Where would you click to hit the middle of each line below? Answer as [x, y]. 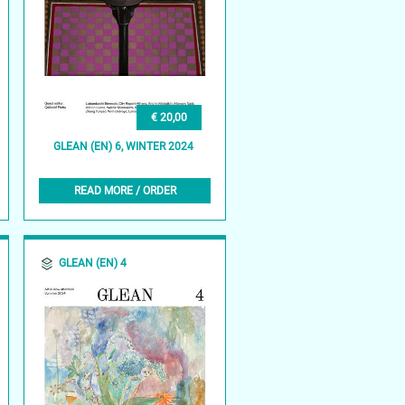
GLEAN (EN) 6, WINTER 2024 [124, 147]
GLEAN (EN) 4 [93, 263]
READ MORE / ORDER [125, 190]
